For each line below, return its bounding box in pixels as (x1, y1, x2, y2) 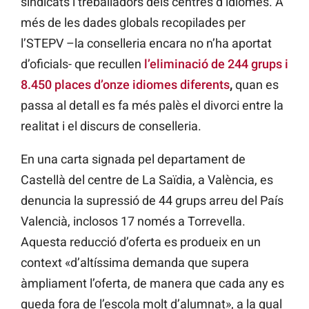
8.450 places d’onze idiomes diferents (21, 77, 230, 92)
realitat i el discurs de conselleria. (21, 119, 201, 134)
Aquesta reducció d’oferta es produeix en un (21, 235, 261, 250)
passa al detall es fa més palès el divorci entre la (21, 98, 283, 113)
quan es (235, 77, 279, 92)
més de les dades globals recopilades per (21, 15, 246, 30)
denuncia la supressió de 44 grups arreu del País (21, 193, 283, 208)
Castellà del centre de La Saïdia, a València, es (21, 172, 273, 188)
